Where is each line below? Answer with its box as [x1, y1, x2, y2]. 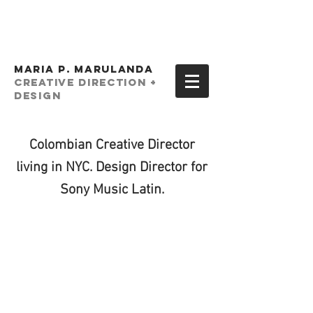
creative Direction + [14, 75, 157, 89]
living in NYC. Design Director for [16, 159, 208, 176]
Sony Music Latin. [59, 182, 164, 198]
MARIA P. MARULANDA [14, 62, 153, 75]
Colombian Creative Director [29, 137, 195, 154]
